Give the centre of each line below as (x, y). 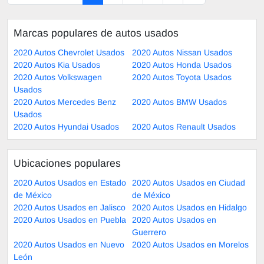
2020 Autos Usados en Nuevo (69, 244)
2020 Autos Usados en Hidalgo (189, 207)
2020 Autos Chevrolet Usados (69, 52)
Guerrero (149, 232)
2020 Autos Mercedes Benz (65, 102)
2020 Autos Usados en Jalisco (70, 207)
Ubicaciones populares (67, 163)
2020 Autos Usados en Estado (70, 182)
